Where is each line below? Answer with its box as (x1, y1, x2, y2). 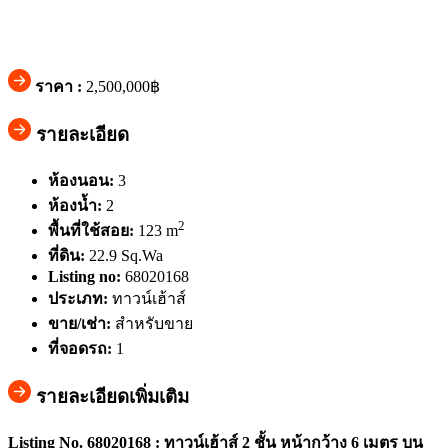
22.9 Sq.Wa (89, 247, 163, 265)
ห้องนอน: (48, 171, 114, 189)
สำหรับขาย (115, 315, 193, 333)
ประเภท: (48, 290, 108, 308)
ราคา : (35, 78, 82, 96)
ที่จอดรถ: (48, 340, 112, 358)
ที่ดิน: (48, 247, 85, 265)
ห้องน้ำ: (48, 196, 102, 214)
